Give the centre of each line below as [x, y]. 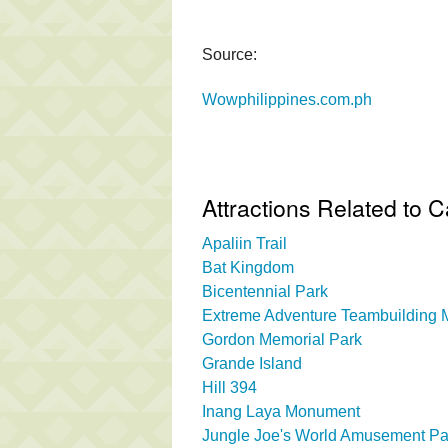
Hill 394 [229, 387]
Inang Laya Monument [281, 411]
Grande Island [252, 363]
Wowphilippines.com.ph [287, 99]
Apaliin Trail [244, 243]
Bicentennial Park [265, 291]
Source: [229, 54]
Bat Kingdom [248, 267]
